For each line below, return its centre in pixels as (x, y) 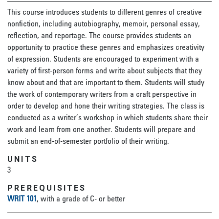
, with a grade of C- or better (81, 198)
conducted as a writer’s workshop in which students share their (108, 117)
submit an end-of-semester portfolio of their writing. (88, 141)
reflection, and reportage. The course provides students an (99, 35)
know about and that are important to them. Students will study (106, 82)
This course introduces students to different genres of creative (105, 12)
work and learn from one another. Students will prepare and (101, 129)
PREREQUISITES (47, 188)
